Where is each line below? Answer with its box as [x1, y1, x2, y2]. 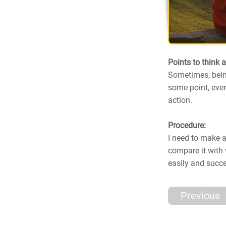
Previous [180, 190, 220, 202]
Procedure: [168, 121, 206, 130]
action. [168, 95, 192, 105]
